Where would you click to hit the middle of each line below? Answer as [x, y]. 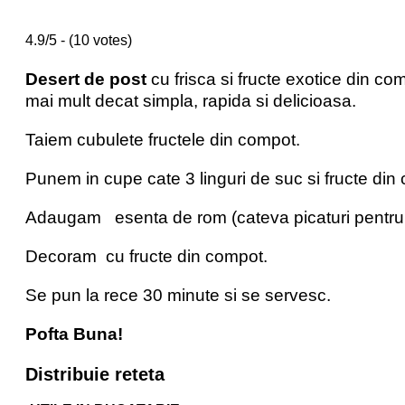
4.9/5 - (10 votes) [79, 41]
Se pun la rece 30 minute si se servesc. [178, 296]
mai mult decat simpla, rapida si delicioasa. [191, 101]
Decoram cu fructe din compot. [146, 257]
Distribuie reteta [95, 375]
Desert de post [86, 80]
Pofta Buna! [74, 334]
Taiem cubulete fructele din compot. [163, 140]
